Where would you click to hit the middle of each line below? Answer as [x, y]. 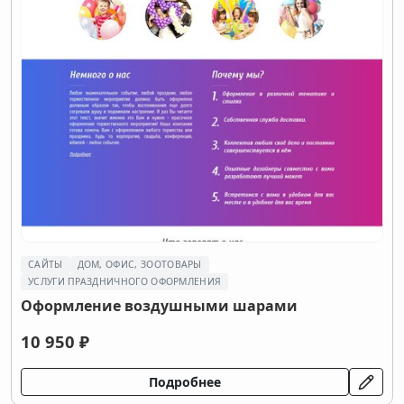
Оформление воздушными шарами [159, 306]
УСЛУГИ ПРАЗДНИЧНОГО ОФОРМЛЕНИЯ [125, 281]
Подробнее [185, 382]
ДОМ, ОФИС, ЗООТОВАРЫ [139, 264]
